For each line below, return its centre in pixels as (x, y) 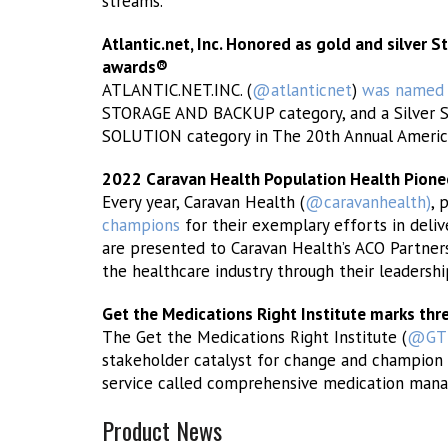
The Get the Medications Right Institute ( (254, 337)
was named (403, 90)
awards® (135, 67)
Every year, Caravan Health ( (203, 202)
